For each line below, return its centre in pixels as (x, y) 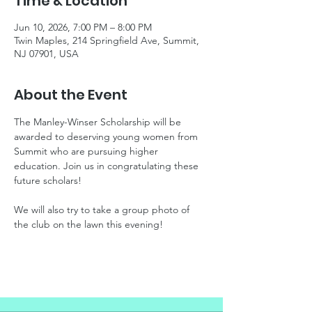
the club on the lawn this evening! (88, 224)
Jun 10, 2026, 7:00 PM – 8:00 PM (83, 27)
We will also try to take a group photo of (103, 209)
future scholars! (48, 180)
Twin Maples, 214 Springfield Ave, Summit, (107, 40)
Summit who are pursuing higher (87, 151)
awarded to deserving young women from (107, 136)
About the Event (71, 94)
